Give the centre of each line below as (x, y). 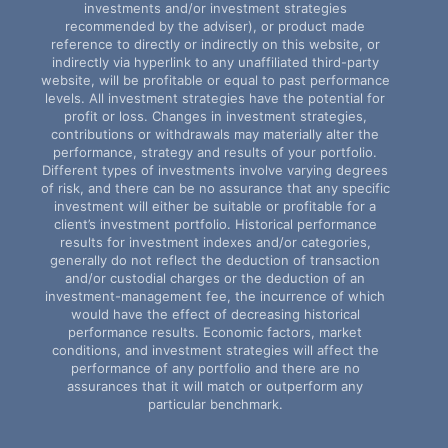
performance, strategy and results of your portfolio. (215, 151)
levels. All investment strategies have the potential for (215, 97)
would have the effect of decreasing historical (215, 313)
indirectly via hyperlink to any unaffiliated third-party (215, 61)
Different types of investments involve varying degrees (215, 169)
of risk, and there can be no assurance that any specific (215, 187)
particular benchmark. (215, 403)
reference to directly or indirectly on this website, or (215, 43)
